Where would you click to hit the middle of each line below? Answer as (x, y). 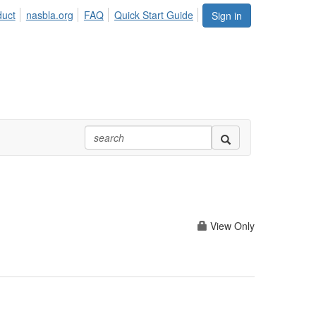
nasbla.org (49, 15)
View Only (231, 226)
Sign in (227, 16)
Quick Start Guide (154, 15)
